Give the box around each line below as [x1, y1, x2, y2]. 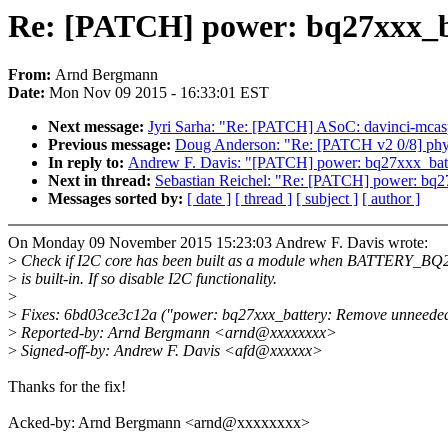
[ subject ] [296, 190, 358, 208]
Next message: [48, 118, 148, 136]
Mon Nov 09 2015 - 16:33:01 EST [49, 84, 269, 102]
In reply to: [48, 154, 128, 172]
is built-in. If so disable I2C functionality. [17, 270, 277, 288]
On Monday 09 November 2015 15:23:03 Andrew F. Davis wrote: [8, 234, 428, 252]
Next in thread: [48, 172, 155, 190]
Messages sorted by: [48, 190, 187, 208]
